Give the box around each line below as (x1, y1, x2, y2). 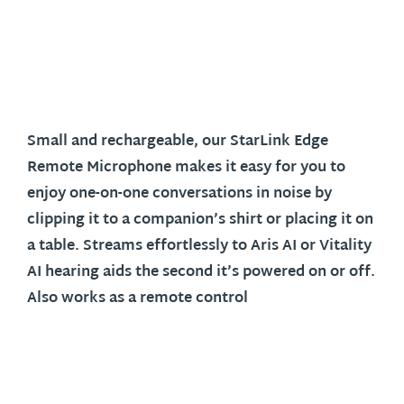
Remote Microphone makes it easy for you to (27, 155, 345, 181)
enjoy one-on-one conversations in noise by (27, 181, 332, 207)
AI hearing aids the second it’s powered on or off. (27, 260, 375, 286)
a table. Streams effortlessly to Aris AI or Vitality (27, 234, 372, 260)
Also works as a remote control (27, 286, 252, 312)
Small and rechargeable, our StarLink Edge (27, 129, 328, 155)
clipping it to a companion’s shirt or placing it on (27, 207, 373, 234)
